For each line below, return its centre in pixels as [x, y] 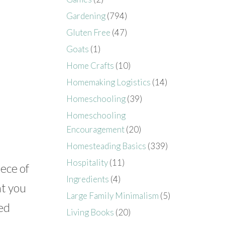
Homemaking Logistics [109, 82]
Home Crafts [90, 65]
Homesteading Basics [106, 146]
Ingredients [88, 179]
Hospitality [87, 162]
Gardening [86, 16]
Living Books [90, 212]
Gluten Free [89, 32]
